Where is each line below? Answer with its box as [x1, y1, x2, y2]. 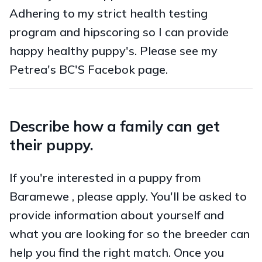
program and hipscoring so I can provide [9, 24, 229, 39]
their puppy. [9, 135, 94, 154]
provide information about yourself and [9, 207, 224, 222]
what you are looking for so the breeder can [9, 226, 250, 241]
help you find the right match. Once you [9, 244, 224, 260]
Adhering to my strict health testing [9, 5, 208, 20]
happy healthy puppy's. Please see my [9, 43, 218, 58]
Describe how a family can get [9, 116, 220, 135]
